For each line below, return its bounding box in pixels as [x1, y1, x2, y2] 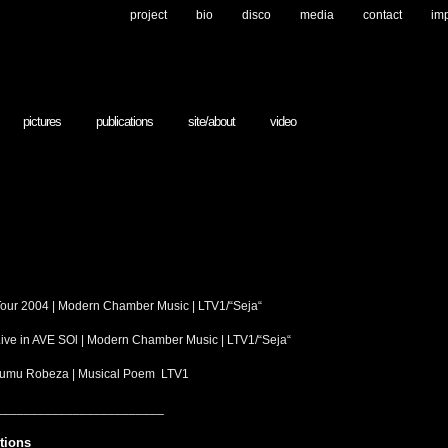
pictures [23, 114, 61, 129]
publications [96, 114, 153, 129]
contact [363, 8, 402, 22]
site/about [188, 114, 235, 129]
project [130, 8, 167, 22]
